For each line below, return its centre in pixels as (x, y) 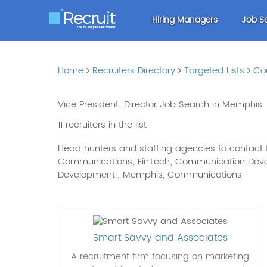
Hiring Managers (185, 20)
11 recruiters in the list (103, 125)
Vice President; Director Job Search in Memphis (160, 105)
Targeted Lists (215, 71)
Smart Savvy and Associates (160, 238)
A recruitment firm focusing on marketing (160, 257)
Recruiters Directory (134, 71)
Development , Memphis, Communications (150, 175)
